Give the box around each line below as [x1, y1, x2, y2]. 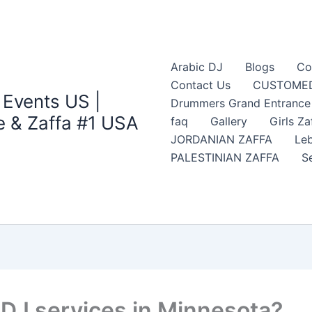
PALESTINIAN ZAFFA [170, 150, 279, 165]
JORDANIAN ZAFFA [170, 132, 272, 147]
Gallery [210, 114, 247, 129]
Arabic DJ [170, 60, 223, 75]
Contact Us [170, 78, 231, 93]
